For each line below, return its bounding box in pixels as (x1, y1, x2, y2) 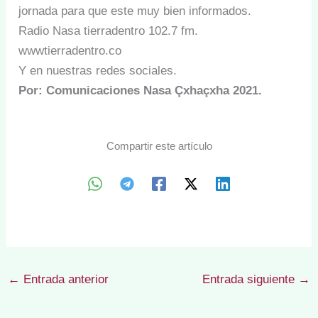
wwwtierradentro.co (18, 43, 122, 57)
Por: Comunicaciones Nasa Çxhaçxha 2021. (18, 83, 263, 97)
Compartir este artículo (106, 139, 212, 152)
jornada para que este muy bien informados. (18, 4, 252, 18)
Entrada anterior (20, 272, 109, 286)
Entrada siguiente (202, 272, 298, 286)
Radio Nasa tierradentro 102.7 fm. (18, 23, 199, 38)
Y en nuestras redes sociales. (18, 63, 177, 77)
